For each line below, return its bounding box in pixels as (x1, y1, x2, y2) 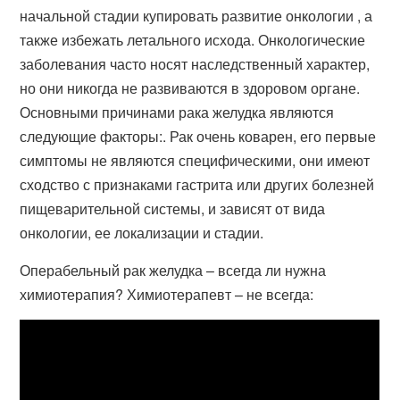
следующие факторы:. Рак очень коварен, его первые (20, 126, 377, 146)
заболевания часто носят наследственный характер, (20, 54, 371, 74)
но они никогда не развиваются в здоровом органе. (20, 78, 361, 98)
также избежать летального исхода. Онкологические (20, 29, 366, 50)
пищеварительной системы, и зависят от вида (20, 198, 326, 219)
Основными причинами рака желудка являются (20, 102, 335, 122)
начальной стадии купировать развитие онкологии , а (20, 5, 373, 26)
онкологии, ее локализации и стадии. (20, 222, 264, 243)
